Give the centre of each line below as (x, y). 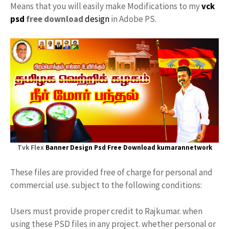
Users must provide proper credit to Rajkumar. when (106, 211)
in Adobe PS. (133, 19)
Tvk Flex (31, 147)
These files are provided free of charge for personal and (111, 172)
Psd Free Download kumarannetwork (153, 147)
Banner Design (69, 147)
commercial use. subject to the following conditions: (106, 185)
